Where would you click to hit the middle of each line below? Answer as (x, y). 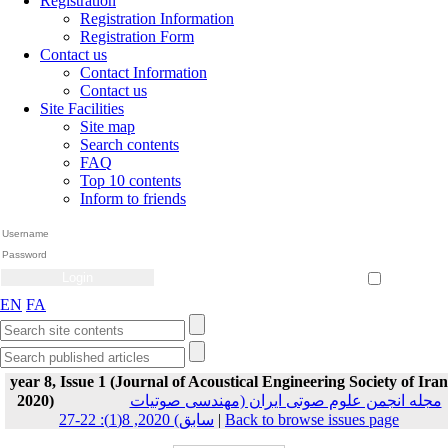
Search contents (129, 144)
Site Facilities (82, 108)
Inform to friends (133, 198)
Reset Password (403, 256)
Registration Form (137, 36)
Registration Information (157, 18)
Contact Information (143, 72)
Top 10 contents (130, 180)
